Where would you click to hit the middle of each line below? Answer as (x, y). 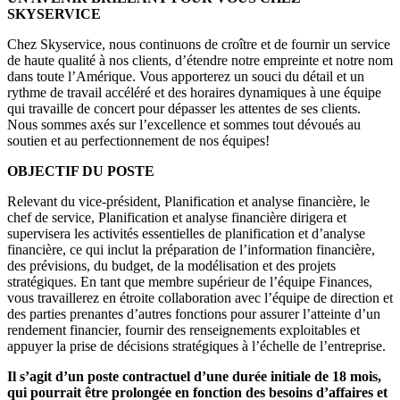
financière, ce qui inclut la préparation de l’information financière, (191, 249)
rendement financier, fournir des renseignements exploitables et (183, 329)
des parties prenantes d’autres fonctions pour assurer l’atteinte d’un (194, 313)
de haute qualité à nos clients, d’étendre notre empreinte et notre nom (200, 60)
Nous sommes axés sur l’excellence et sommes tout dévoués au (184, 124)
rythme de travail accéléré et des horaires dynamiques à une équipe (194, 92)
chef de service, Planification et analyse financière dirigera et (177, 217)
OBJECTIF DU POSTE (81, 171)
